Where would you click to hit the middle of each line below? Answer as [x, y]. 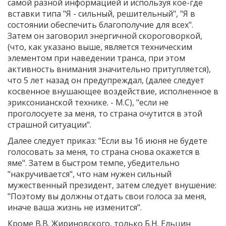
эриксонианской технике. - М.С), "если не [88, 102]
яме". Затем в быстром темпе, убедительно [94, 163]
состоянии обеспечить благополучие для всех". [100, 24]
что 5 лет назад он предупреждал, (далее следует [106, 80]
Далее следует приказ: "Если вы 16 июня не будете [107, 140]
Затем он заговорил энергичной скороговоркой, [105, 36]
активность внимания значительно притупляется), [109, 69]
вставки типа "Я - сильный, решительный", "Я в [101, 13]
